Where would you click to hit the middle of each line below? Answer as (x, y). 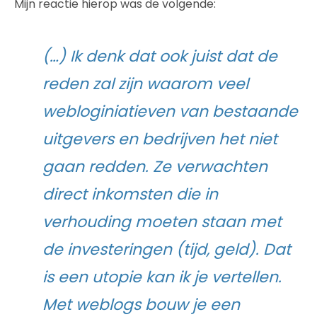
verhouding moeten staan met (162, 221)
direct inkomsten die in (130, 194)
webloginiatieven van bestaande (170, 111)
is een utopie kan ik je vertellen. (162, 277)
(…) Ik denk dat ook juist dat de (160, 56)
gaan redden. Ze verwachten (155, 166)
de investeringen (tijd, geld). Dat (167, 249)
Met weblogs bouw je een (141, 304)
